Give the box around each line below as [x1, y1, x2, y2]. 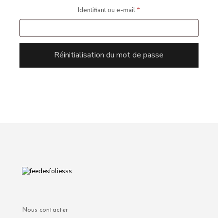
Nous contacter [22, 207, 68, 213]
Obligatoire [139, 5, 173, 14]
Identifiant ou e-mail [77, 6, 137, 15]
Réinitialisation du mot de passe [54, 50, 164, 60]
